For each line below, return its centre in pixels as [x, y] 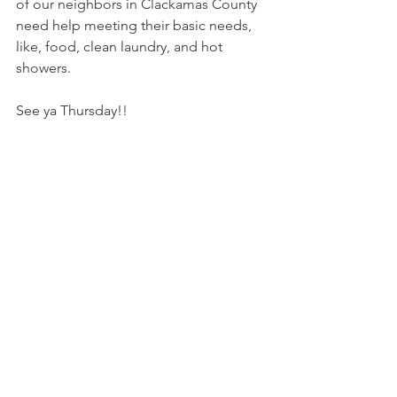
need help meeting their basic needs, [136, 26]
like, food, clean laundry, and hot [121, 47]
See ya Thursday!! [72, 111]
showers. [43, 68]
